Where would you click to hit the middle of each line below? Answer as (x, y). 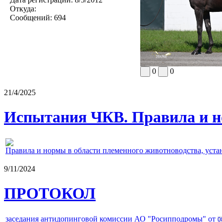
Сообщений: (31, 18)
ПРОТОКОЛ (50, 193)
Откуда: (23, 9)
